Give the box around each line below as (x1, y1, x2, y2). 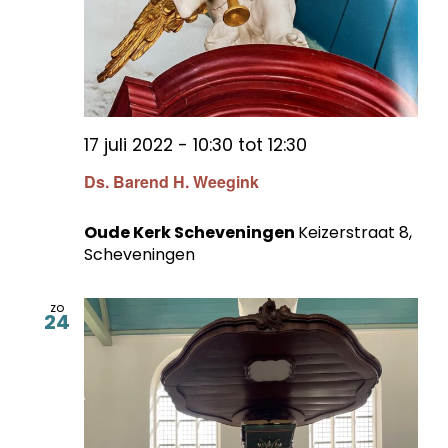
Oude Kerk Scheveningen (84, 220, 298, 244)
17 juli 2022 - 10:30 (84, 132, 233, 157)
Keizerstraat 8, (298, 220, 412, 244)
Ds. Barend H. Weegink (84, 169, 259, 193)
